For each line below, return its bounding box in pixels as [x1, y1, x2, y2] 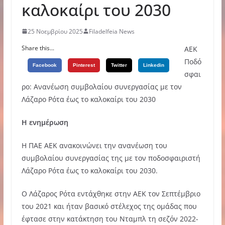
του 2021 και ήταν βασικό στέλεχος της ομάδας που [21, 201, 197, 211]
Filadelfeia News [88, 27, 135, 36]
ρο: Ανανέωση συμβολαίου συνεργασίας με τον [21, 81, 182, 91]
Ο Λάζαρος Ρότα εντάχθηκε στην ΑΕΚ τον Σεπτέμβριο [21, 188, 200, 198]
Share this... [21, 43, 54, 52]
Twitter [110, 62, 127, 68]
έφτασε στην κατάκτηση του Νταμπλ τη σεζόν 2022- [21, 213, 198, 223]
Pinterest [72, 62, 95, 68]
